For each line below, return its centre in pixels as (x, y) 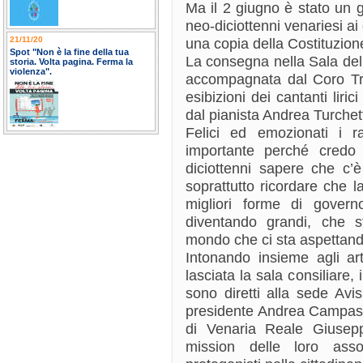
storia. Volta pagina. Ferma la (71, 62)
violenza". (31, 71)
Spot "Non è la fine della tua (69, 52)
